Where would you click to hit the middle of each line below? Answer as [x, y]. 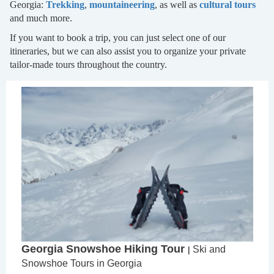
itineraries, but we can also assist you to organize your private [128, 51]
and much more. [41, 18]
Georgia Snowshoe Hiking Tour [105, 249]
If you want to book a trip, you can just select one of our [118, 38]
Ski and [209, 249]
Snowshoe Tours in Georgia [82, 263]
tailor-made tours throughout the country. [88, 65]
